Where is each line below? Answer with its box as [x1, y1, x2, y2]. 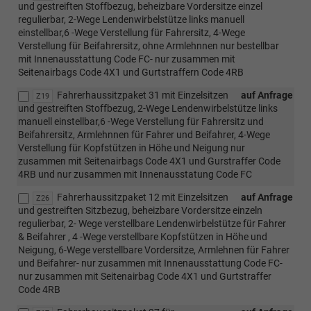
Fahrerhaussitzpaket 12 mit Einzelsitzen [57, 191, 228, 203]
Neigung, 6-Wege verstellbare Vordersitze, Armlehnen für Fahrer [18, 244, 289, 255]
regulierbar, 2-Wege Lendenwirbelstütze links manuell [18, 13, 244, 25]
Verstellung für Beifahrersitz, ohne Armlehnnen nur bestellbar [18, 40, 279, 51]
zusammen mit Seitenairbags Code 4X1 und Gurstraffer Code [18, 155, 280, 167]
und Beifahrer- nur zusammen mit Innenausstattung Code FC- [18, 257, 283, 269]
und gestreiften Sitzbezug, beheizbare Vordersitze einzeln [18, 204, 262, 216]
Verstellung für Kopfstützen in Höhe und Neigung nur [18, 142, 245, 153]
